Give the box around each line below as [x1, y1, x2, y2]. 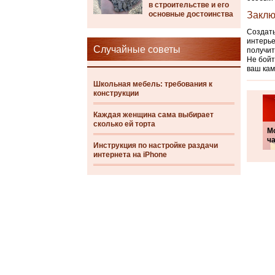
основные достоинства [149, 10, 233, 18]
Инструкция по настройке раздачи [93, 141, 218, 150]
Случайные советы [93, 44, 180, 55]
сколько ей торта [93, 120, 155, 128]
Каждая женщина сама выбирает [93, 110, 214, 119]
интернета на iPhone [93, 150, 167, 159]
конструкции [93, 89, 139, 98]
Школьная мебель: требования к [93, 80, 212, 88]
